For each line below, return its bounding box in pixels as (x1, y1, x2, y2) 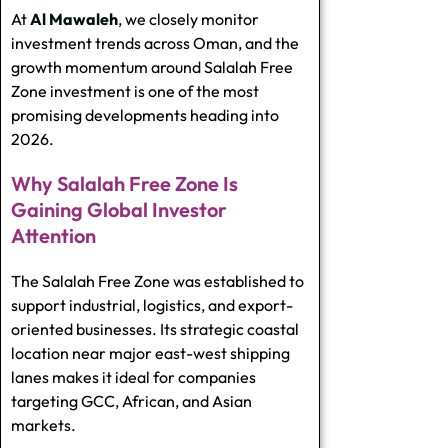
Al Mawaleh (30, 8, 118, 29)
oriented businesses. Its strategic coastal (11, 318, 299, 339)
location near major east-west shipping (11, 342, 290, 363)
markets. (11, 414, 76, 435)
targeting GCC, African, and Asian (11, 390, 252, 411)
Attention (11, 222, 96, 248)
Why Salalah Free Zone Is (11, 170, 238, 196)
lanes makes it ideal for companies (11, 366, 256, 387)
